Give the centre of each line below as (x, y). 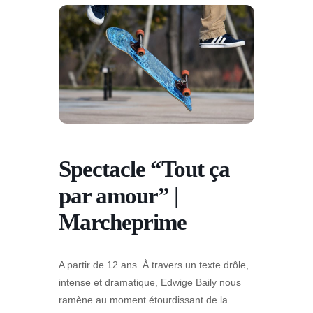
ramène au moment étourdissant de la (143, 299)
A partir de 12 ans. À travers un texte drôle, (154, 264)
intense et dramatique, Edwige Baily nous (150, 282)
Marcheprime (123, 222)
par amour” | (118, 195)
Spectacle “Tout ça (144, 169)
